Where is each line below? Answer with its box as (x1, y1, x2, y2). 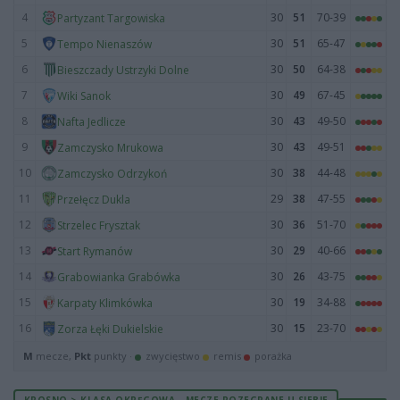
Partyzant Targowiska (57, 10, 165, 26)
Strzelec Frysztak (57, 217, 140, 233)
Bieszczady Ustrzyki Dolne (57, 62, 189, 78)
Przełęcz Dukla (57, 191, 130, 207)
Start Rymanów (57, 243, 132, 259)
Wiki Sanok (57, 87, 111, 104)
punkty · (91, 349, 135, 362)
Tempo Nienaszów (57, 36, 152, 52)
